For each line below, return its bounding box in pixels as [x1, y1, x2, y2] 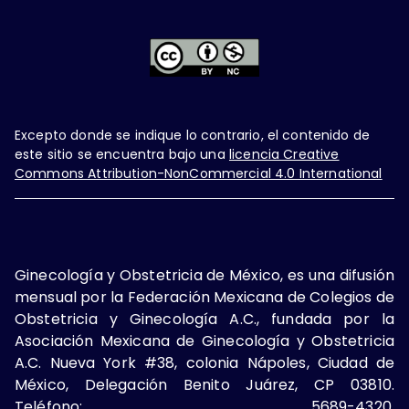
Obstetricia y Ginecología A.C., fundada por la [15, 308, 394, 330]
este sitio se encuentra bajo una [15, 144, 225, 163]
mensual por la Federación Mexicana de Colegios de [15, 286, 394, 308]
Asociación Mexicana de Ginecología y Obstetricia [15, 330, 394, 351]
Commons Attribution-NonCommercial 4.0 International [15, 163, 383, 183]
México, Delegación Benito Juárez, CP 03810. [15, 373, 394, 395]
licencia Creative [228, 144, 340, 163]
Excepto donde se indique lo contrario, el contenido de [15, 125, 371, 144]
